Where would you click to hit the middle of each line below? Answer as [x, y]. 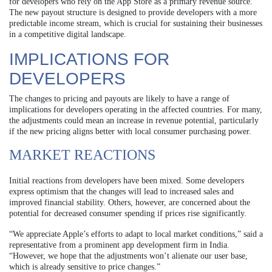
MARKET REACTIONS [82, 155]
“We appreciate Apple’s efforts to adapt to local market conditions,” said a [136, 234]
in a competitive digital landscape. [68, 35]
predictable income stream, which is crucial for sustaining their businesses [136, 24]
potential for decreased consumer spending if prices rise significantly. [128, 214]
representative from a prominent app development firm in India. [119, 245]
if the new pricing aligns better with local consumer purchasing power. [130, 132]
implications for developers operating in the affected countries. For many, [136, 110]
